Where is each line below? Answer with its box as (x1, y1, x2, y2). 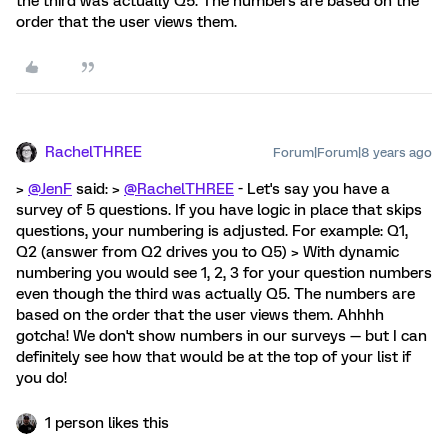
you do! (16, 368, 67, 387)
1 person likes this (45, 413, 169, 432)
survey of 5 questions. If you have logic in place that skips (16, 200, 422, 219)
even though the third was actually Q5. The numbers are (16, 284, 415, 303)
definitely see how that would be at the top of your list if (16, 347, 411, 366)
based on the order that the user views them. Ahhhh (16, 305, 384, 324)
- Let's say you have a (234, 179, 390, 198)
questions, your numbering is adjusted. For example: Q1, (16, 221, 408, 240)
